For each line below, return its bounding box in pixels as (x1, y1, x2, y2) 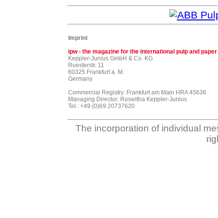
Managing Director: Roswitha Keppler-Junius (68, 96, 187, 103)
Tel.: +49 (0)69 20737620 (68, 103, 135, 109)
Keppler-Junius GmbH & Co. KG (68, 55, 153, 62)
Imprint (68, 35, 88, 41)
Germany (68, 75, 92, 82)
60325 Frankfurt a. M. (68, 69, 124, 75)
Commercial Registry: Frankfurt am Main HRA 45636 (68, 89, 206, 96)
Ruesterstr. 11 (68, 62, 104, 69)
